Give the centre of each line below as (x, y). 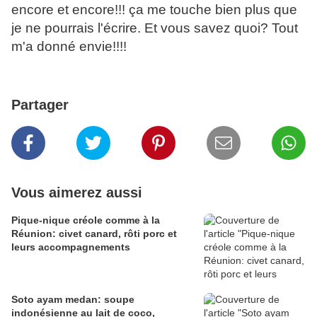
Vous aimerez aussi (77, 193)
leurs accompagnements (71, 247)
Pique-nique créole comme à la (86, 220)
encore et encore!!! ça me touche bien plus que (154, 10)
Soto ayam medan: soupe (73, 300)
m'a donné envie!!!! (69, 47)
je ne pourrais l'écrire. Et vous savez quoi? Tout (155, 28)
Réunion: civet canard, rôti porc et (94, 234)
